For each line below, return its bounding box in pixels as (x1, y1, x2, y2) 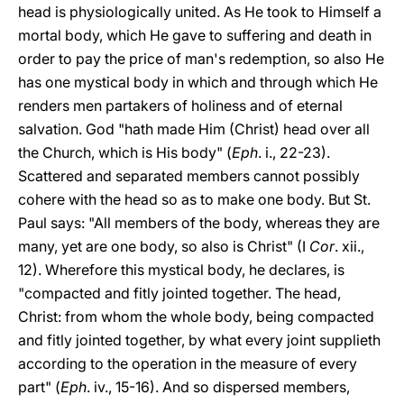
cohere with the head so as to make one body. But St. (18, 190, 371, 208)
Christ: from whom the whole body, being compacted (18, 308, 374, 326)
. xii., (335, 237, 364, 255)
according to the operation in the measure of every (18, 354, 357, 372)
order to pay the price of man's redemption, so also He (18, 50, 384, 68)
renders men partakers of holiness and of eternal (18, 96, 343, 115)
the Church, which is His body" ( (18, 143, 232, 161)
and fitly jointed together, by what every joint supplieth (18, 331, 381, 349)
